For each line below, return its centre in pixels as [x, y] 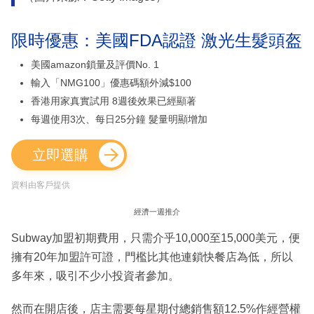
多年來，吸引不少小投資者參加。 [95, 276]
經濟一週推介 [157, 212]
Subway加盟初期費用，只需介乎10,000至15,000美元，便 [156, 238]
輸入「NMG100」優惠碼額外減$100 [111, 83]
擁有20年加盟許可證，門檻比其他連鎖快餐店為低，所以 [152, 257]
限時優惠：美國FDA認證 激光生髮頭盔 [157, 41]
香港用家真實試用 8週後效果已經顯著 [114, 101]
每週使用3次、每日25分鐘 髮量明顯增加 [119, 120]
